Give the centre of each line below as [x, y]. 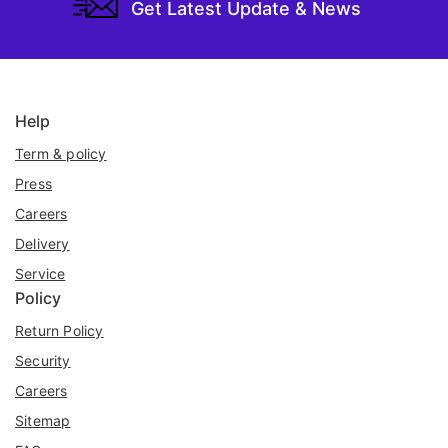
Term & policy [61, 154]
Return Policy [59, 331]
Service [40, 274]
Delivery [42, 244]
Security [43, 361]
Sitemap [43, 421]
